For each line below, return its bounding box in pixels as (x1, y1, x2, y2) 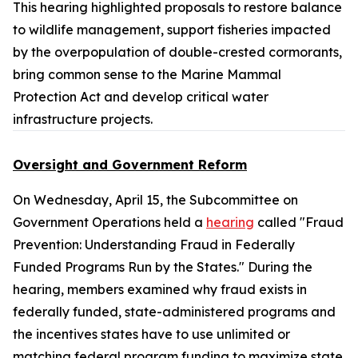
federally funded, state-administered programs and (13, 304, 336, 320)
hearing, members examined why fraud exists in (13, 281, 307, 297)
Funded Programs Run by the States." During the (13, 259, 312, 275)
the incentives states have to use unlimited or (13, 326, 290, 342)
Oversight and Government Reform (13, 157, 247, 173)
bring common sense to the (13, 66, 181, 82)
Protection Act (13, 89, 101, 105)
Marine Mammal (181, 66, 281, 82)
